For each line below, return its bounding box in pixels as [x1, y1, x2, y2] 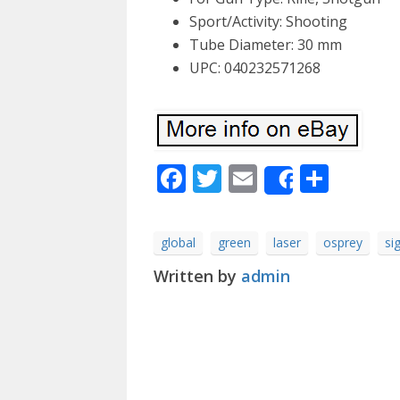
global [161, 234, 196, 251]
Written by [154, 265, 241, 287]
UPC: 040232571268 [189, 58, 321, 78]
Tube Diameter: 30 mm [189, 35, 342, 54]
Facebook [186, 159, 312, 197]
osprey [323, 234, 362, 251]
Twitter [221, 159, 317, 197]
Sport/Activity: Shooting [189, 12, 347, 31]
